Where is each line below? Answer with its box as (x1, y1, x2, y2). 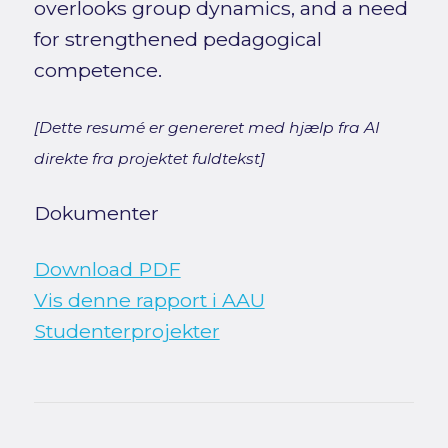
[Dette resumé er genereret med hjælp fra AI (33, 118, 380, 138)
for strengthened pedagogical (33, 27, 322, 52)
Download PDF (33, 257, 181, 282)
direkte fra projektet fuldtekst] (33, 149, 265, 169)
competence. (33, 58, 162, 83)
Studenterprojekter (33, 319, 220, 344)
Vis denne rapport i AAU (33, 288, 265, 313)
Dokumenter (33, 201, 159, 226)
